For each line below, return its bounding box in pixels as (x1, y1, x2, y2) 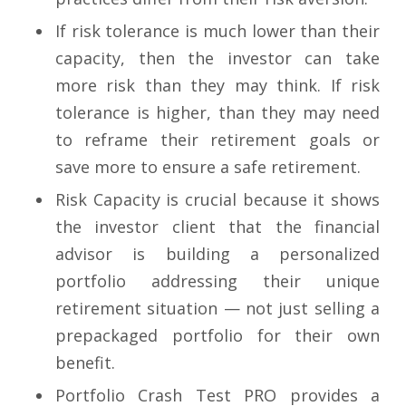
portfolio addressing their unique (55, 270, 380, 293)
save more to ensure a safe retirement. (55, 156, 361, 179)
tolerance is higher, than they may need (55, 101, 380, 124)
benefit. (55, 352, 115, 374)
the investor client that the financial (55, 216, 380, 238)
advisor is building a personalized (55, 243, 380, 266)
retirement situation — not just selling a (55, 297, 380, 320)
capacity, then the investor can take (55, 47, 380, 70)
